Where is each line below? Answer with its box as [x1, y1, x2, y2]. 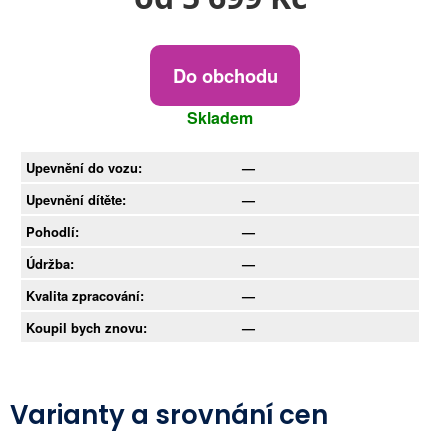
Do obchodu [172, 61, 278, 89]
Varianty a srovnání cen [10, 396, 328, 433]
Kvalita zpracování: [26, 285, 144, 305]
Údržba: [26, 253, 74, 273]
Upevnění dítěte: [26, 189, 126, 209]
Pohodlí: [26, 221, 79, 241]
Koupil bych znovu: [26, 317, 147, 337]
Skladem [187, 105, 254, 129]
